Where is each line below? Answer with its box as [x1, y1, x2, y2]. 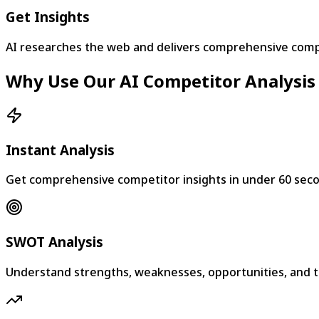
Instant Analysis [6, 140, 115, 159]
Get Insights [6, 8, 90, 26]
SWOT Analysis [6, 232, 103, 251]
